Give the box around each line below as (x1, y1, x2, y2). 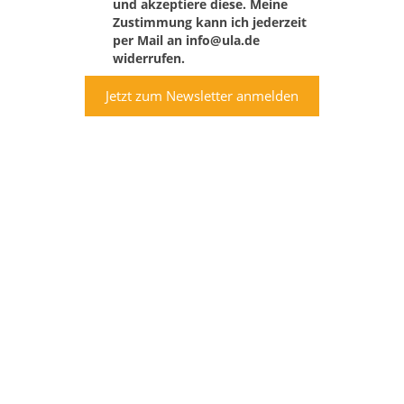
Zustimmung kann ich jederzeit (112, 14, 307, 31)
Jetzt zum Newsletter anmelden (106, 87, 298, 105)
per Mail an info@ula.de (112, 32, 260, 49)
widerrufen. (112, 50, 185, 67)
